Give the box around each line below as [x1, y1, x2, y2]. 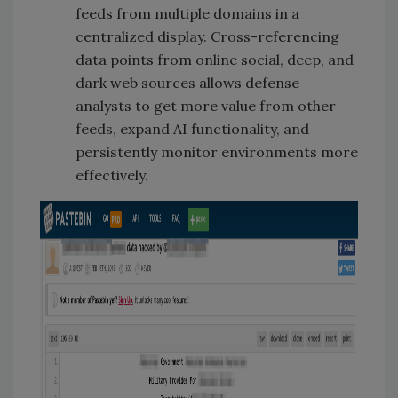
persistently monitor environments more [76, 142, 358, 161]
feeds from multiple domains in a [76, 4, 299, 22]
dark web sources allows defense [76, 73, 299, 92]
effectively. [76, 165, 148, 184]
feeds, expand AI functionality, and [76, 119, 309, 138]
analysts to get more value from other [76, 96, 336, 115]
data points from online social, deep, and [76, 50, 354, 68]
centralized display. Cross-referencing [76, 27, 339, 45]
